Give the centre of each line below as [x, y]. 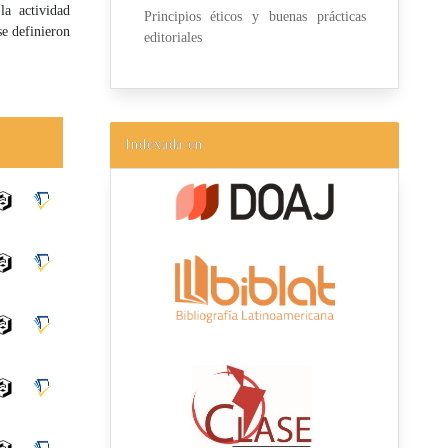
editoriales [172, 38]
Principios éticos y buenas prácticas [254, 17]
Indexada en [164, 144]
